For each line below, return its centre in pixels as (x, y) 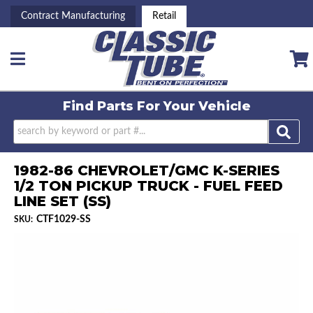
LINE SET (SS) (63, 202)
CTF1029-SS (64, 220)
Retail (164, 16)
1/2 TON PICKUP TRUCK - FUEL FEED (148, 186)
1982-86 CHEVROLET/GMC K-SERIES (147, 171)
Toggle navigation (54, 65)
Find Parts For (111, 107)
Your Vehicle (205, 107)
